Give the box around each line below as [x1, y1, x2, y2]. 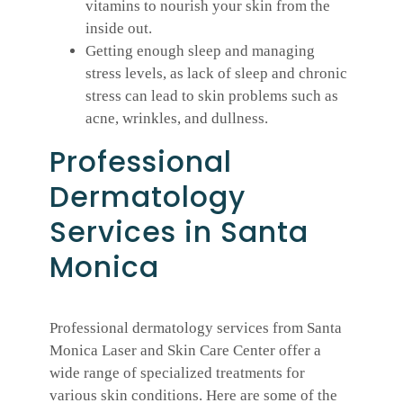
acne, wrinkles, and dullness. [85, 110, 268, 128]
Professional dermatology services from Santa [49, 318, 342, 336]
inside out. [85, 20, 152, 38]
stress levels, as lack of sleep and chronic [85, 65, 347, 83]
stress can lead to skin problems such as [85, 87, 338, 105]
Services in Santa [49, 212, 309, 253]
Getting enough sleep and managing [85, 42, 315, 60]
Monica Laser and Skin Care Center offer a [49, 341, 321, 359]
